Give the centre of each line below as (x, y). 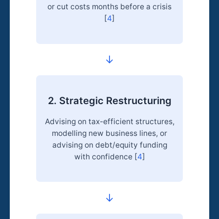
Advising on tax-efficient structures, (109, 121)
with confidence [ (106, 157)
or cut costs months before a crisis (109, 7)
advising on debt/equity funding (109, 145)
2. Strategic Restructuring (109, 101)
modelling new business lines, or (109, 133)
